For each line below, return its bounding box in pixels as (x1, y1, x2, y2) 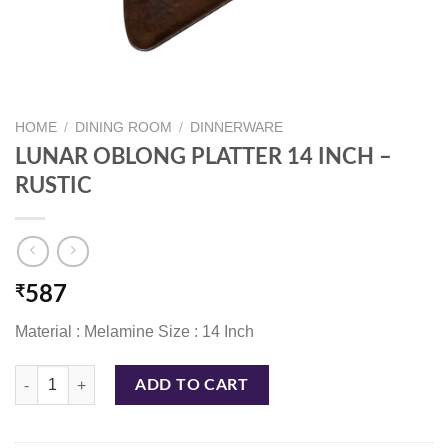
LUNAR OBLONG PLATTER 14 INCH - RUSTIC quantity (14, 368, 355, 384)
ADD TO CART (135, 377, 249, 394)
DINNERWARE (190, 120, 284, 135)
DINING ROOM (75, 120, 173, 135)
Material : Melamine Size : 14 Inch (15, 323, 254, 341)
